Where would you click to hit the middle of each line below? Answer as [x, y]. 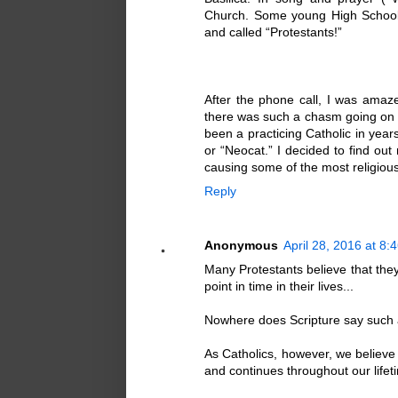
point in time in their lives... [279, 286]
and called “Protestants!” [273, 32]
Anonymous [241, 245]
